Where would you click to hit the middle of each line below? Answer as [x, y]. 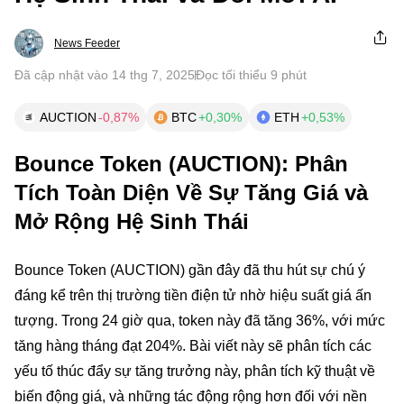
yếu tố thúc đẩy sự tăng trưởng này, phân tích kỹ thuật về [195, 371]
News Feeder [87, 43]
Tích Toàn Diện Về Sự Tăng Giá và [191, 193]
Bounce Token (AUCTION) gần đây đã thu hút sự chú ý [190, 270]
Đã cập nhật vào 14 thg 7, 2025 [105, 75]
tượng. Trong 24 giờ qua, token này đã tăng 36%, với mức [200, 321]
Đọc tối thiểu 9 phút [251, 75]
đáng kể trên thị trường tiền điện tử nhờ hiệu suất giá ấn [193, 295]
